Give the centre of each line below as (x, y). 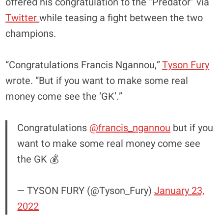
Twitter (23, 18)
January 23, (179, 191)
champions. (32, 33)
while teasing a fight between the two (121, 18)
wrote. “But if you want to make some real (97, 81)
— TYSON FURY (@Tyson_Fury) (86, 191)
